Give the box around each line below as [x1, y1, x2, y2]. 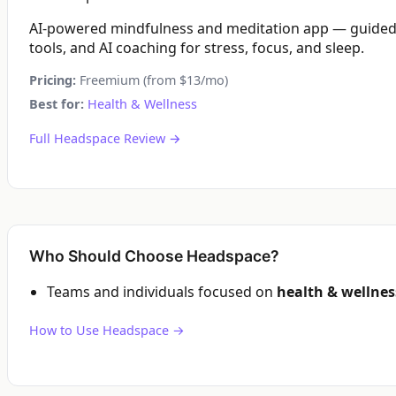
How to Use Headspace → [29, 322, 185, 339]
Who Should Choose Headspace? [29, 247, 279, 265]
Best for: [29, 95, 84, 112]
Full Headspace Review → [29, 130, 181, 147]
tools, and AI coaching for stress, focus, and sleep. [29, 38, 364, 57]
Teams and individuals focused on [47, 282, 277, 301]
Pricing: [29, 72, 76, 88]
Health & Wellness [88, 95, 197, 112]
